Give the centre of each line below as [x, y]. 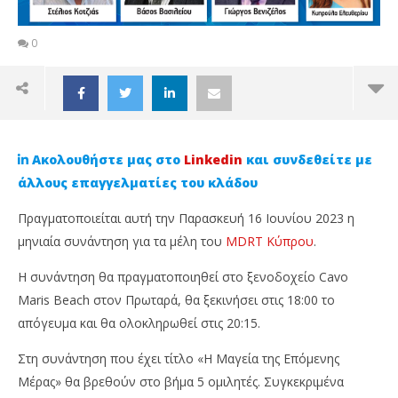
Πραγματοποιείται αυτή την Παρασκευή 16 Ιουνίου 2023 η [186, 218]
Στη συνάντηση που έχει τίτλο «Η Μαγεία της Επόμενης [179, 358]
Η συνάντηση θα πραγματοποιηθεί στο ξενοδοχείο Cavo [183, 277]
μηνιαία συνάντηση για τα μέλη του [122, 241]
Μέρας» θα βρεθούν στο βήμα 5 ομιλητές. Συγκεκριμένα [181, 382]
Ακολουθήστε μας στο [108, 159]
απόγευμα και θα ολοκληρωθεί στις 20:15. [139, 323]
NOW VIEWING [199, 367]
